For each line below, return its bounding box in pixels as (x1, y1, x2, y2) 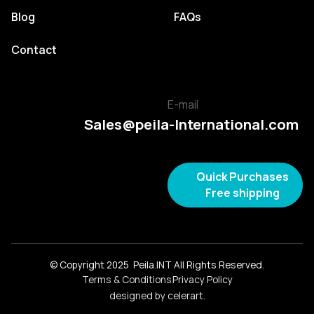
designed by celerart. (109, 288, 205, 302)
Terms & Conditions (81, 272, 172, 286)
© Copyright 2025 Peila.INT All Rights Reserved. (50, 257, 264, 271)
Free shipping (205, 185, 280, 201)
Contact (11, 41, 57, 57)
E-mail (167, 96, 198, 112)
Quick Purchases (196, 169, 289, 185)
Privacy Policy (172, 272, 233, 286)
